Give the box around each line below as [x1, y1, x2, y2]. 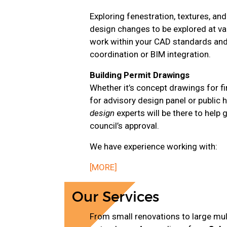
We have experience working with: [90, 141, 217, 152]
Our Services [72, 190, 159, 205]
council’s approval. [90, 120, 159, 131]
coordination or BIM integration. [90, 49, 211, 59]
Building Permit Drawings [90, 69, 190, 80]
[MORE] [90, 162, 117, 172]
